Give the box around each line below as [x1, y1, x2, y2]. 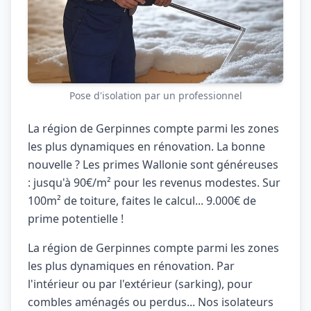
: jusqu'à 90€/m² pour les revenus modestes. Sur [28, 175, 280, 190]
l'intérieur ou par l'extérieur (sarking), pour [28, 276, 253, 292]
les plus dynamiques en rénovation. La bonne [28, 139, 265, 154]
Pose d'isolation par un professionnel [69, 89, 242, 102]
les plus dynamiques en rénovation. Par [28, 258, 235, 274]
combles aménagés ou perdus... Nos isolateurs [28, 294, 274, 310]
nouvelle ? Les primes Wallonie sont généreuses [28, 157, 278, 172]
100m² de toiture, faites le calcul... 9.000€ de [28, 193, 256, 208]
